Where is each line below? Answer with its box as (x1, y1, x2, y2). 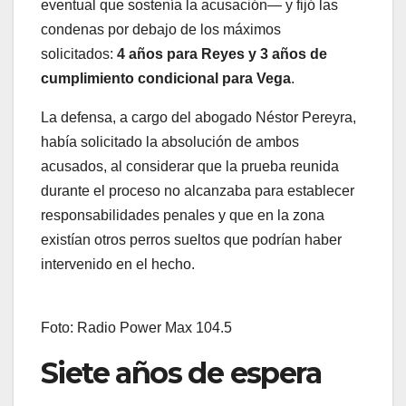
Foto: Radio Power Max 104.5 (41, 320, 232, 336)
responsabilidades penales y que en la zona (41, 208, 324, 224)
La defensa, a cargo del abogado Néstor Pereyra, (41, 110, 356, 126)
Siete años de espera (41, 355, 321, 391)
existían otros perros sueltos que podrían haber (41, 232, 342, 248)
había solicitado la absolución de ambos (41, 134, 299, 150)
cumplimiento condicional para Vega (41, 71, 291, 87)
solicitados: (41, 46, 117, 63)
